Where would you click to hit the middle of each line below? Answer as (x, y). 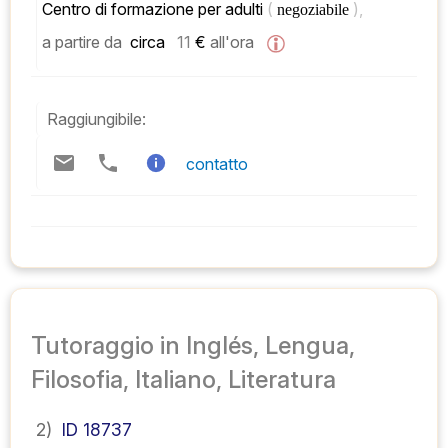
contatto (217, 164)
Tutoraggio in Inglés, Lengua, (193, 346)
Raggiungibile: (96, 119)
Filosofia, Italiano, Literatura (183, 380)
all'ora (232, 42)
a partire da (82, 42)
